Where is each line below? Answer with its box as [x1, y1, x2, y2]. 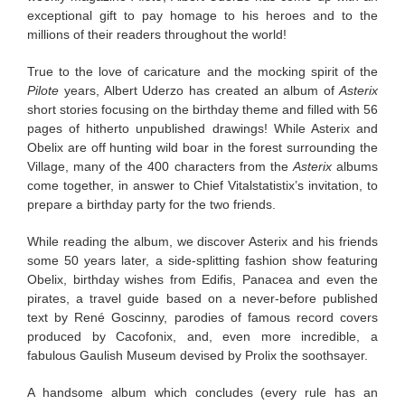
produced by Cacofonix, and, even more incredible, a [27, 328, 378, 344]
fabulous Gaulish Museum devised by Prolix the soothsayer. [27, 347, 368, 363]
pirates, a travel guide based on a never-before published [27, 290, 378, 306]
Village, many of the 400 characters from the [27, 158, 293, 174]
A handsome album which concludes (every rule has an [27, 384, 378, 400]
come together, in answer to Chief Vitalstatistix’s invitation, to [27, 177, 378, 193]
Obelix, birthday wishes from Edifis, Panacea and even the [27, 271, 378, 287]
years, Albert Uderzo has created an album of [59, 82, 335, 98]
